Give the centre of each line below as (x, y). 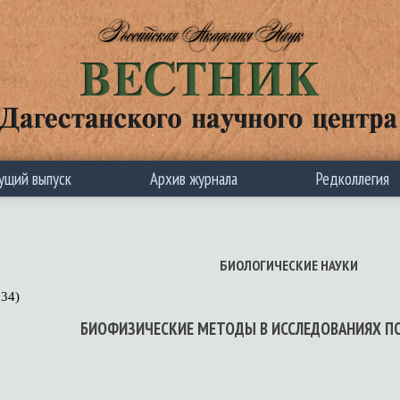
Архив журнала (194, 179)
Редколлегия (353, 179)
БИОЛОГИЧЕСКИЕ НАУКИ (289, 265)
